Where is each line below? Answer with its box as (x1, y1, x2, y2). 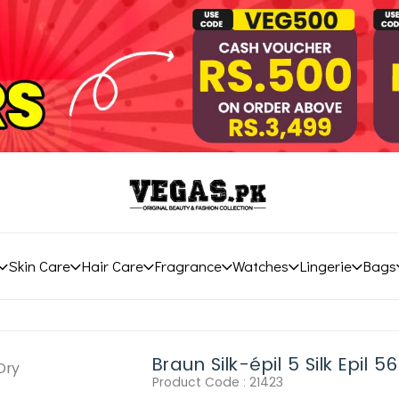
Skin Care (7, 256, 70, 276)
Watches (232, 256, 289, 276)
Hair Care (80, 256, 143, 276)
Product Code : (151, 373, 249, 391)
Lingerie (298, 256, 352, 276)
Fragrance (153, 256, 222, 276)
